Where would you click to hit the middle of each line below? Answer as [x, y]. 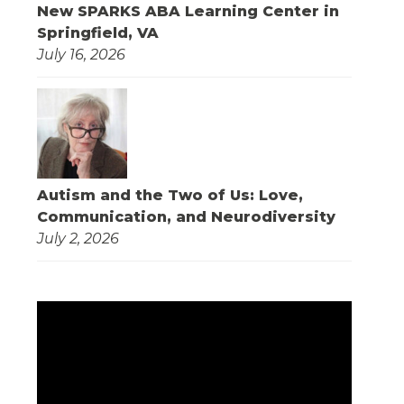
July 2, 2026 [78, 239]
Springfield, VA [97, 33]
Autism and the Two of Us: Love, [170, 196]
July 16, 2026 [81, 55]
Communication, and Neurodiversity [186, 217]
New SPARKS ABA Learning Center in [188, 12]
